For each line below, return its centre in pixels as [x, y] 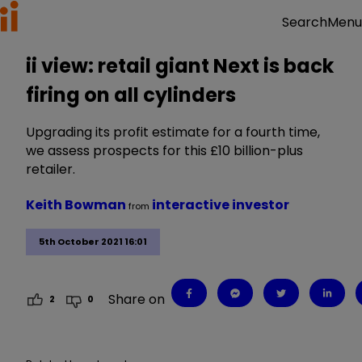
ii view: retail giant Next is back [180, 66]
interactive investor [221, 205]
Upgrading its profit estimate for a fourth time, [173, 132]
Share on [137, 299]
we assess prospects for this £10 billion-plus [164, 151]
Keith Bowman [77, 205]
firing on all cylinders [131, 95]
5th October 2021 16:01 [93, 242]
